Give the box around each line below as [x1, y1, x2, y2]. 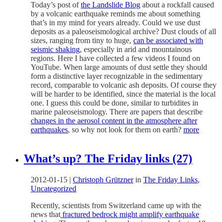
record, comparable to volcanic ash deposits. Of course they [31, 80, 217, 89]
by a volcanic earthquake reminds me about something [31, 9, 200, 18]
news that [31, 210, 60, 219]
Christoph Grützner [73, 175, 133, 184]
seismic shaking [31, 45, 80, 54]
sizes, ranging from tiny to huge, [31, 36, 133, 45]
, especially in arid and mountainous [80, 45, 192, 54]
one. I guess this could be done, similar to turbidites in [31, 98, 198, 107]
